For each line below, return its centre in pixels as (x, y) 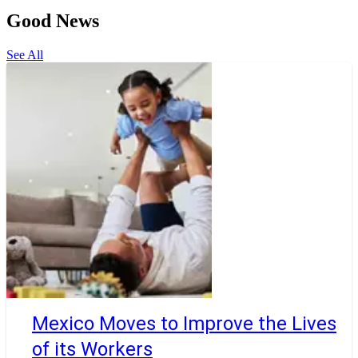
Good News (53, 21)
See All (25, 54)
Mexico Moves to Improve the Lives (184, 323)
